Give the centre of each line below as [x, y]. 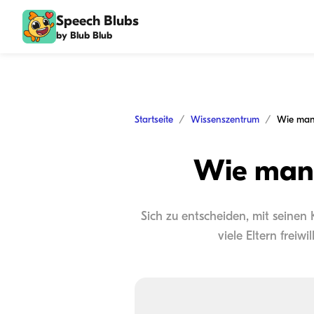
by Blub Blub [84, 35]
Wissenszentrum [225, 120]
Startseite [154, 120]
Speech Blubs [97, 20]
